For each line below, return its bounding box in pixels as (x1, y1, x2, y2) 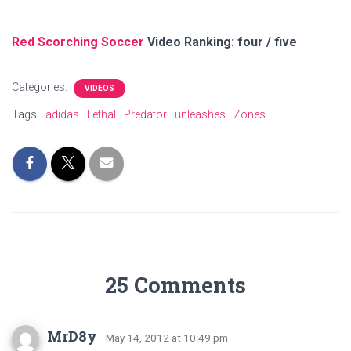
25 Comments (105, 271, 246, 299)
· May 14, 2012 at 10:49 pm (100, 331, 228, 344)
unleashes (175, 108, 226, 121)
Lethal (87, 108, 116, 121)
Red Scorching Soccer (12, 34, 144, 49)
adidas (45, 108, 79, 121)
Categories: (12, 81, 70, 93)
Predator (124, 108, 167, 121)
